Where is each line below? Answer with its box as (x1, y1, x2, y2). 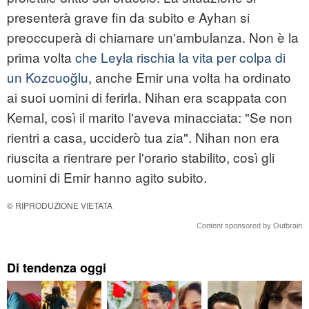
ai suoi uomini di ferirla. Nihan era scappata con (7, 88, 287, 107)
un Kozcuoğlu (7, 68, 88, 87)
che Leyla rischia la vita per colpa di (75, 48, 286, 67)
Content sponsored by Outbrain (197, 221, 302, 230)
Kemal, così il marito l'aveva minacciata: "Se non (7, 108, 292, 127)
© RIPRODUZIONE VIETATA (7, 199, 112, 212)
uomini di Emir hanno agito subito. (7, 168, 207, 187)
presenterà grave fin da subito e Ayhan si (7, 8, 250, 27)
